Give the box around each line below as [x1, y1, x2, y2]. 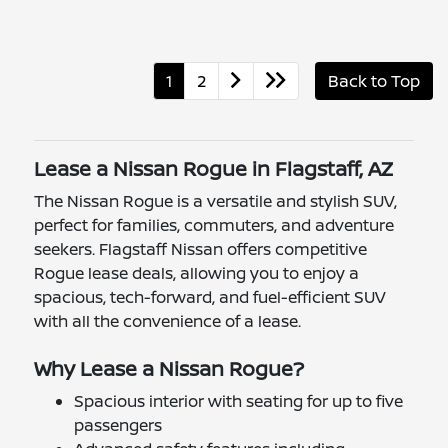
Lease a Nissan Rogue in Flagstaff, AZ [34, 154, 394, 182]
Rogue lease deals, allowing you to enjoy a [34, 261, 360, 284]
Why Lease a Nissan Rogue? [34, 354, 305, 382]
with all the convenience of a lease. [34, 309, 302, 332]
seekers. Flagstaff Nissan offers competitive [34, 237, 368, 260]
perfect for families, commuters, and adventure [34, 213, 395, 236]
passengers [74, 413, 163, 436]
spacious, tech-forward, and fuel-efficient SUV [34, 285, 387, 308]
